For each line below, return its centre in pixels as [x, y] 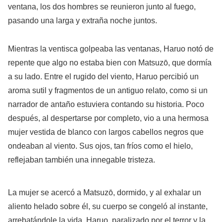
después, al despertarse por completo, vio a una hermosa [108, 118]
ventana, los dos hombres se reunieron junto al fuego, [102, 6]
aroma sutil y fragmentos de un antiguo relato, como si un [108, 90]
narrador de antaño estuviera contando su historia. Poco [106, 104]
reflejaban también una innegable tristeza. [82, 160]
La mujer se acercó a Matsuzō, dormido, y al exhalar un [105, 193]
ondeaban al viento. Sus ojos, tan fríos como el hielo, [100, 146]
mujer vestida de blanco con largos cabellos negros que [106, 132]
